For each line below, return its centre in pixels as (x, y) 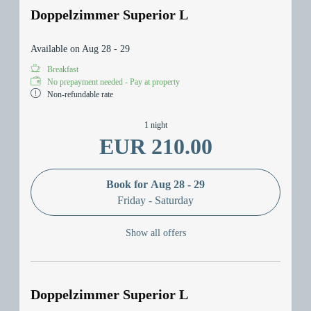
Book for (128, 184)
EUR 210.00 (155, 146)
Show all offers (155, 233)
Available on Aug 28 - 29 (80, 49)
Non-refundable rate (80, 94)
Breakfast (63, 69)
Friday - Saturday (155, 200)
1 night (155, 125)
